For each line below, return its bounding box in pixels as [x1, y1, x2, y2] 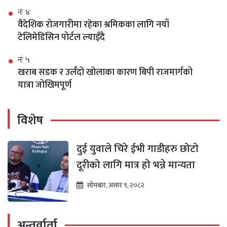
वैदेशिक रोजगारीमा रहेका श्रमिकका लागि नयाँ [18, 17, 169, 33]
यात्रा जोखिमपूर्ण [18, 78, 71, 93]
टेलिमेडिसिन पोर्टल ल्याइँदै [18, 30, 105, 46]
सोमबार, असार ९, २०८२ [87, 179, 144, 192]
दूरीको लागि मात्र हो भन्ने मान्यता [77, 157, 195, 174]
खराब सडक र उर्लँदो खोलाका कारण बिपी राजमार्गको [18, 65, 193, 81]
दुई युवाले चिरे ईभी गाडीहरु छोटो [77, 140, 199, 158]
